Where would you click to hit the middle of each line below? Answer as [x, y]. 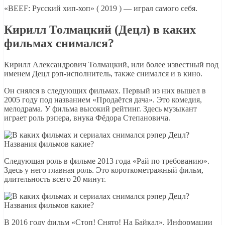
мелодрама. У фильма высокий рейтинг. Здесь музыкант [100, 108]
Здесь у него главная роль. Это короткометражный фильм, [104, 170]
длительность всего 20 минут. [55, 179]
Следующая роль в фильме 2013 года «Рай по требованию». [107, 161]
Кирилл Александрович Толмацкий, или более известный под [111, 64]
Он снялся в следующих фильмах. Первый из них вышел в [105, 90]
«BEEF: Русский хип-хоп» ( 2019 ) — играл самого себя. [101, 8]
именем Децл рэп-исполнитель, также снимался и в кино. [103, 73]
